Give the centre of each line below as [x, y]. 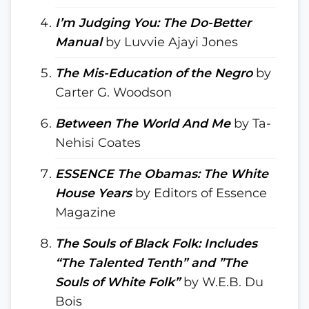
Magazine [86, 212]
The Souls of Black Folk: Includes [156, 243]
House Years [93, 193]
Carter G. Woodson [113, 92]
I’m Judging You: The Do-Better [153, 22]
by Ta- [251, 123]
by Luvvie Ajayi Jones [170, 42]
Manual [79, 42]
